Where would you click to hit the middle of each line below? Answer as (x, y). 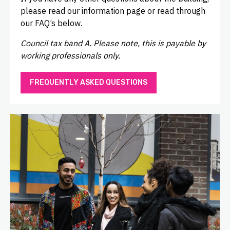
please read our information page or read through (113, 11)
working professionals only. (71, 56)
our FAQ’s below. (51, 23)
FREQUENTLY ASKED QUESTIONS (89, 83)
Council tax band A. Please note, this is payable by (113, 43)
